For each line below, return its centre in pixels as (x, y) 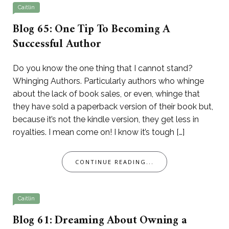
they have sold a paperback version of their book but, (113, 107)
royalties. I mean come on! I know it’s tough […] (99, 132)
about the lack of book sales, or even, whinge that (106, 94)
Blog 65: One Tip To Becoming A (91, 30)
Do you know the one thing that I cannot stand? (103, 68)
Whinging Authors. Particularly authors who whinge (108, 81)
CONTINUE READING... (114, 162)
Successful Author (57, 44)
